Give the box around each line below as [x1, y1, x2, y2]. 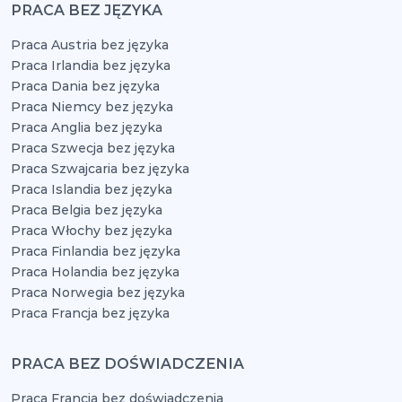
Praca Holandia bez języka [11, 264, 179, 280]
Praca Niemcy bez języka [11, 99, 173, 115]
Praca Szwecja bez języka [11, 140, 175, 156]
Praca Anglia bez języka [11, 119, 162, 135]
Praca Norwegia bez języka [11, 284, 185, 301]
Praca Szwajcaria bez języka [11, 161, 189, 177]
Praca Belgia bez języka [11, 202, 162, 218]
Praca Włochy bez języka [11, 223, 172, 239]
